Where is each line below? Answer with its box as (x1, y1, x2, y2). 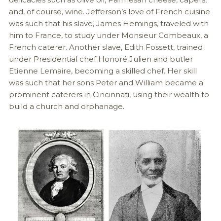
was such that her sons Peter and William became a (8, 77, 203, 87)
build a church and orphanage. (8, 101, 124, 111)
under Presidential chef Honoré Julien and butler (8, 54, 193, 64)
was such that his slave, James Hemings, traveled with (8, 18, 209, 28)
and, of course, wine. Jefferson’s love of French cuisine (8, 6, 210, 16)
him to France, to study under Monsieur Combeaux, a (8, 30, 208, 40)
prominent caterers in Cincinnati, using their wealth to (8, 89, 209, 99)
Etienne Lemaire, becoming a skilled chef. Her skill (8, 66, 197, 75)
